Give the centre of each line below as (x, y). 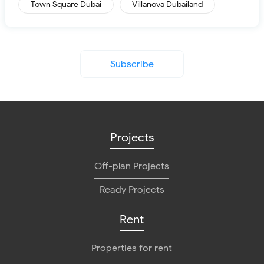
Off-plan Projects (132, 166)
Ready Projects (132, 190)
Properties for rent (132, 248)
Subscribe (132, 64)
